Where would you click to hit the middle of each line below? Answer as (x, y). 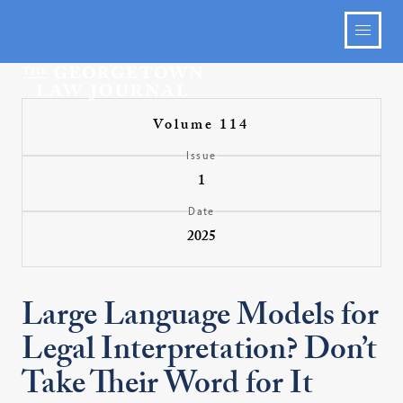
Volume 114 (201, 126)
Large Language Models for (201, 319)
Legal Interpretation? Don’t (200, 354)
